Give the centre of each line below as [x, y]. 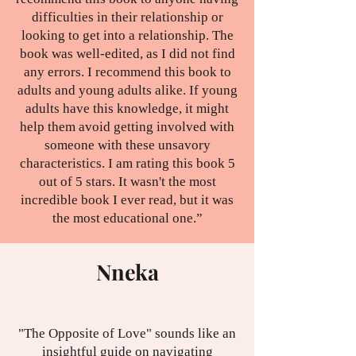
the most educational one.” [127, 219]
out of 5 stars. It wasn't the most [127, 182]
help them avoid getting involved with [127, 127]
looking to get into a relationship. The [127, 36]
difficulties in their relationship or [127, 17]
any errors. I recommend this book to [127, 72]
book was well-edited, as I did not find [127, 54]
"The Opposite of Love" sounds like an [127, 334]
